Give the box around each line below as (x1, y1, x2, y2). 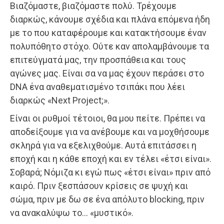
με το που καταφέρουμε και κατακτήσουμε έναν (10, 27, 206, 38)
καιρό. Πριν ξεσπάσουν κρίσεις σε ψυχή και (10, 180, 188, 191)
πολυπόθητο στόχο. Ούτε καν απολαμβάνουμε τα (10, 40, 209, 51)
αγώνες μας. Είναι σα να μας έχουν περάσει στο (10, 67, 204, 78)
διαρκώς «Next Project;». (10, 94, 109, 105)
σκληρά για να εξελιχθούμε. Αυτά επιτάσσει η (10, 139, 196, 150)
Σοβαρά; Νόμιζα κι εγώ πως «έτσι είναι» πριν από (10, 166, 210, 177)
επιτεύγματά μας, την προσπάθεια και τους (10, 54, 186, 65)
